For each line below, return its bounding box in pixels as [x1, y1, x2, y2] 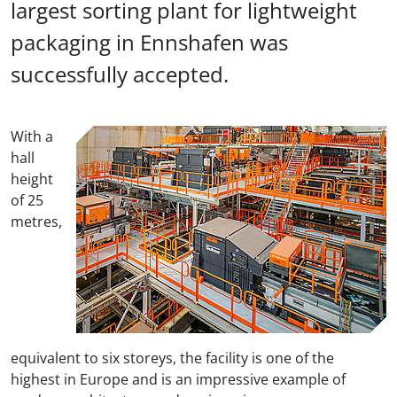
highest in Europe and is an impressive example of [11, 370, 346, 389]
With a [11, 127, 53, 146]
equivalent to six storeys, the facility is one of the [11, 348, 334, 368]
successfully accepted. [11, 59, 229, 89]
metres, [11, 212, 62, 231]
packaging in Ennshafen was [11, 27, 288, 57]
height [11, 169, 53, 189]
